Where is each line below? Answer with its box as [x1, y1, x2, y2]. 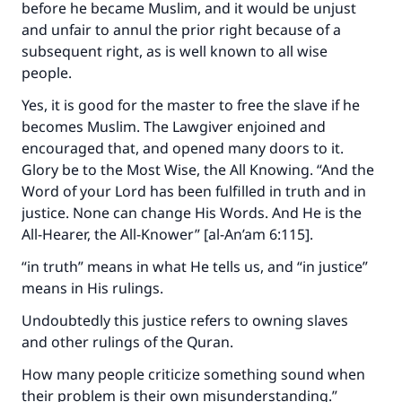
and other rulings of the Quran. [22, 332, 237, 352]
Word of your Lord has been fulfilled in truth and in [22, 181, 366, 201]
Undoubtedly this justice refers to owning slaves [22, 310, 348, 330]
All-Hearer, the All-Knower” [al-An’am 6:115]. [22, 224, 317, 244]
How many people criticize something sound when [22, 364, 365, 384]
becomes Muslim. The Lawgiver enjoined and [22, 117, 326, 136]
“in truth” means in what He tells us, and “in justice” [22, 257, 368, 276]
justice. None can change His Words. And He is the [22, 203, 362, 223]
